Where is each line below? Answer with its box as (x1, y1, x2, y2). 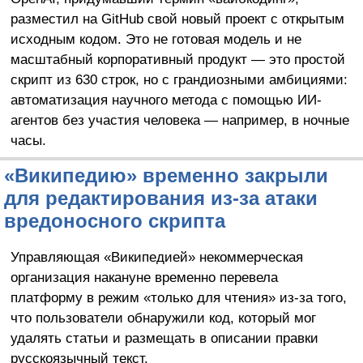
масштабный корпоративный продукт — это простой (10, 50, 345, 67)
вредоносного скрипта (4, 209, 225, 232)
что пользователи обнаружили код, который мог (10, 309, 316, 326)
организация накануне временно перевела (10, 268, 278, 285)
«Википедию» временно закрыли (4, 164, 328, 186)
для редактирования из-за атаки (4, 186, 318, 209)
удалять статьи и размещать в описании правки (10, 329, 318, 346)
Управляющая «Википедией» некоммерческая (10, 248, 303, 265)
